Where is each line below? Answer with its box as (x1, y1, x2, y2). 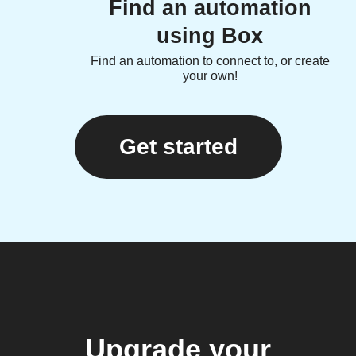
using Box (157, 23, 263, 48)
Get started (118, 133, 238, 159)
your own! (182, 68, 238, 83)
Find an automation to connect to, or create (90, 53, 330, 68)
